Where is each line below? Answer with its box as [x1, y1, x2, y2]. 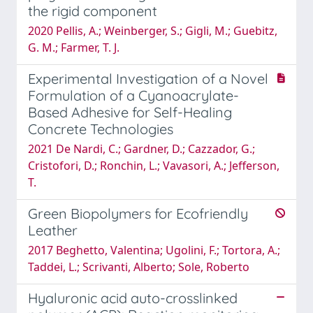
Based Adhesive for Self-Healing [28, 103, 232, 121]
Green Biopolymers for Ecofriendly [28, 204, 248, 222]
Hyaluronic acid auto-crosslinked [28, 289, 238, 307]
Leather [28, 221, 78, 239]
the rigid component [28, 1, 157, 20]
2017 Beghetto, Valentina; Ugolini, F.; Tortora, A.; [28, 242, 280, 258]
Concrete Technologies [28, 119, 173, 138]
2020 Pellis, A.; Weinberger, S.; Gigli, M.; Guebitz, [28, 22, 277, 38]
